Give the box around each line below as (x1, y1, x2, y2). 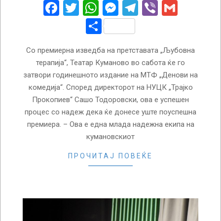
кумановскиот (86, 132, 135, 141)
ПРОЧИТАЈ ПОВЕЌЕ (68, 151, 153, 160)
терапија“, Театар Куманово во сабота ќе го (36, 58, 185, 67)
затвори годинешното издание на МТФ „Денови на (23, 70, 198, 79)
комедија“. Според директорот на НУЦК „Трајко (28, 82, 193, 92)
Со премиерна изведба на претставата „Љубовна (26, 45, 195, 55)
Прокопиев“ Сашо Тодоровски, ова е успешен (32, 95, 189, 104)
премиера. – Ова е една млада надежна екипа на (27, 119, 194, 129)
